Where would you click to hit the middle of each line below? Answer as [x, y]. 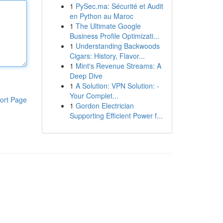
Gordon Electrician [105, 106]
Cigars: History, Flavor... [107, 56]
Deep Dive [86, 76]
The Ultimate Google [108, 26]
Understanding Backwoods [117, 46]
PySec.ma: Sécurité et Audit [119, 6]
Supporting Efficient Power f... [116, 115]
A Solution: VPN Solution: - [117, 86]
